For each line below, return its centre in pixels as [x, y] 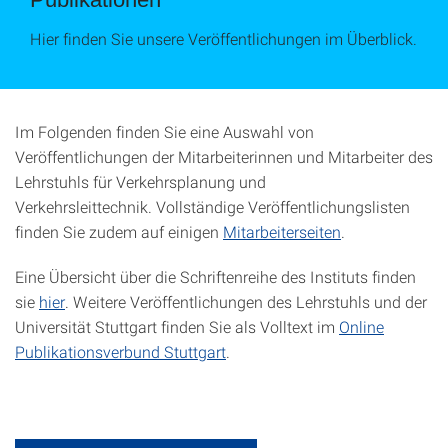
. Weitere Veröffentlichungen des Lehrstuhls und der [246, 301]
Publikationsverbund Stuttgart [120, 351]
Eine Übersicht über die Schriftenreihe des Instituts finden [215, 276]
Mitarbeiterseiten [282, 231]
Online [361, 326]
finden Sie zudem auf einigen [119, 231]
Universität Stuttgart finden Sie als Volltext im [177, 326]
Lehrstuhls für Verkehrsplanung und [140, 181]
